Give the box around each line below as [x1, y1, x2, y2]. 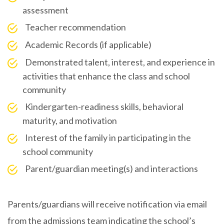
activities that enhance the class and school [22, 70, 190, 82]
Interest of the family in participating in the [25, 132, 191, 143]
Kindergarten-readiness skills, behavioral [25, 101, 183, 112]
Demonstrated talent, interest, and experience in [25, 56, 215, 68]
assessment [22, 4, 68, 16]
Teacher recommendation [25, 21, 126, 33]
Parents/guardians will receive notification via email [7, 198, 207, 210]
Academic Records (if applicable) [25, 39, 151, 50]
